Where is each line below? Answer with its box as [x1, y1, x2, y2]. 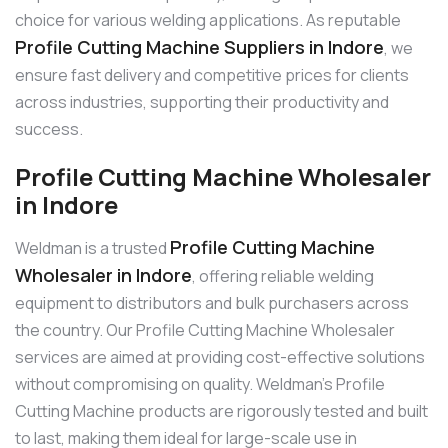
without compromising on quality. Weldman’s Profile [15, 372, 385, 395]
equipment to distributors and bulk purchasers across [15, 291, 409, 314]
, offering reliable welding [192, 264, 374, 287]
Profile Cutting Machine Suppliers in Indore [15, 35, 384, 60]
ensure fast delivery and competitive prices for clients [15, 64, 409, 87]
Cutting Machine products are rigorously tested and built [15, 399, 428, 422]
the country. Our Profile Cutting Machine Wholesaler [15, 318, 395, 341]
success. [15, 118, 83, 141]
